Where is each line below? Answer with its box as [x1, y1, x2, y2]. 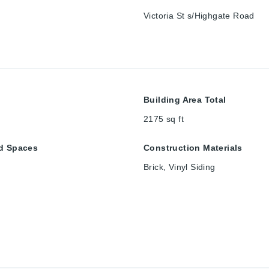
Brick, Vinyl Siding [144, 162, 216, 172]
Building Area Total [144, 94, 226, 104]
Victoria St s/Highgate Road [144, 10, 255, 20]
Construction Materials [144, 142, 243, 153]
